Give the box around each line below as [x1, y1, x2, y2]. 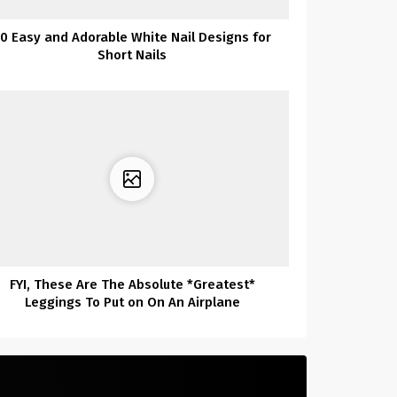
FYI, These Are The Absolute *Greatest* [9, 276, 255, 292]
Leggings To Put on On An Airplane [24, 293, 240, 310]
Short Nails [97, 47, 167, 64]
